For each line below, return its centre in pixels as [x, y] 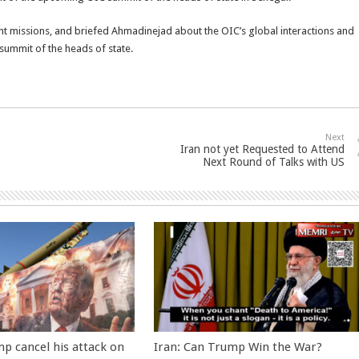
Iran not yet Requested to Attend [262, 149]
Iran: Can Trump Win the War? [238, 347]
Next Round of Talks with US [274, 162]
